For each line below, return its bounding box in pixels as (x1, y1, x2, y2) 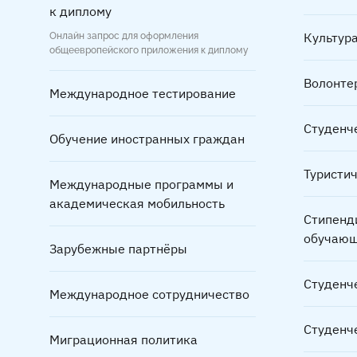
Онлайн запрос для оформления (49, 30, 198, 42)
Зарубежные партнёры (49, 241, 187, 257)
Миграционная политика (49, 331, 198, 348)
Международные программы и (49, 176, 233, 193)
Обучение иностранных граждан (49, 131, 245, 147)
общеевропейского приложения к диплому (49, 45, 249, 57)
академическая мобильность (49, 195, 225, 212)
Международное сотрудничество (49, 286, 249, 303)
